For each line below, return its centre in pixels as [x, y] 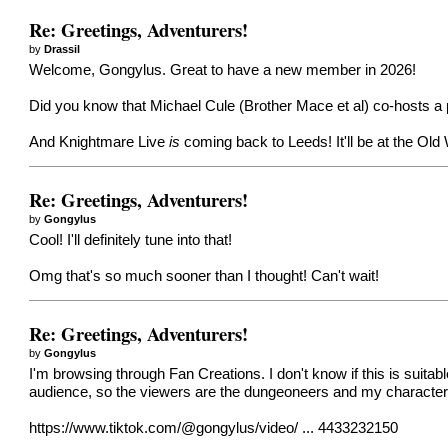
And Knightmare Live [99, 142]
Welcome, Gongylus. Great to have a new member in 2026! [223, 70]
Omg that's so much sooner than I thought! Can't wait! [204, 276]
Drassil [62, 48]
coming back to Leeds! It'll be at [287, 142]
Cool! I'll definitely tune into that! [131, 240]
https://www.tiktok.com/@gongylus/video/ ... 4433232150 [214, 428]
